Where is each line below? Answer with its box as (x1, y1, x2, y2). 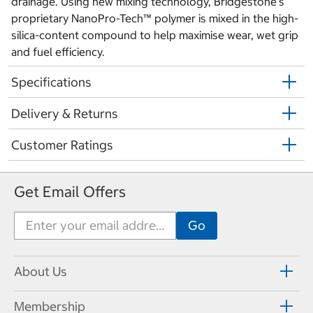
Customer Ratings (11, 136, 113, 153)
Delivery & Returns (11, 105, 118, 122)
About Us (14, 263, 67, 280)
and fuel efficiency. (11, 45, 105, 59)
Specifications (11, 73, 92, 90)
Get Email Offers (14, 182, 126, 201)
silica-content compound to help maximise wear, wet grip (11, 28, 298, 43)
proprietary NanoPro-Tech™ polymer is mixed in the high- (11, 11, 298, 26)
